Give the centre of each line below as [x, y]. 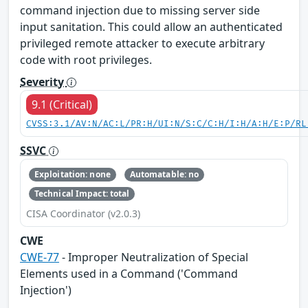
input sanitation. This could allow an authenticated [151, 26]
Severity [43, 81]
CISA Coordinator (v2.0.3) [83, 214]
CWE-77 [40, 257]
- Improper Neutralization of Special [154, 257]
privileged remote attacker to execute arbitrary [142, 43]
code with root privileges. [86, 59]
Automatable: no [164, 174]
